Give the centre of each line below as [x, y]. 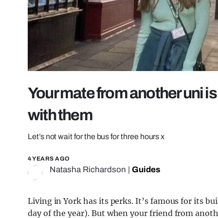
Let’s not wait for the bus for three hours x [96, 136]
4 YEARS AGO [49, 158]
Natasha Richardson [88, 169]
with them [60, 115]
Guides [146, 169]
